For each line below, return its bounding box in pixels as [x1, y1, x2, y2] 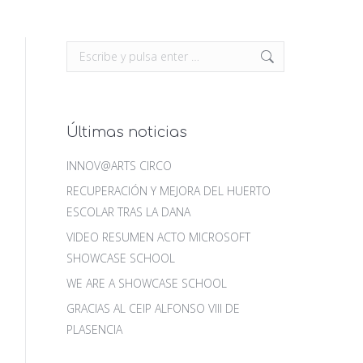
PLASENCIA [66, 322, 122, 337]
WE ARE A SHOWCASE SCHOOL [66, 275, 227, 291]
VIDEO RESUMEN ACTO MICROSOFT [66, 229, 250, 245]
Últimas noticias [66, 124, 187, 140]
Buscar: [66, 43, 104, 58]
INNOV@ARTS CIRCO [66, 158, 172, 173]
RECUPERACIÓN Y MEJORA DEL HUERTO [66, 183, 271, 199]
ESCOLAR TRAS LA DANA [66, 204, 190, 220]
